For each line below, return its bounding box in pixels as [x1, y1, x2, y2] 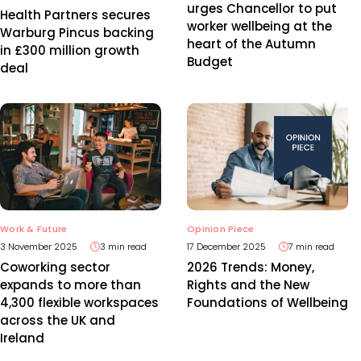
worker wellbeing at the [187, 17, 332, 35]
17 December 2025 [187, 240, 266, 254]
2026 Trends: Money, [187, 259, 314, 276]
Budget [187, 52, 233, 70]
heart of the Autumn [187, 35, 316, 52]
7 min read [288, 240, 334, 254]
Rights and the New [187, 276, 309, 294]
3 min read [100, 240, 147, 254]
